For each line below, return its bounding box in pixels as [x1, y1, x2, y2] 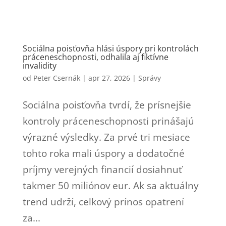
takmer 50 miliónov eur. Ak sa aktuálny [22, 179, 199, 192]
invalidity [22, 60, 56, 71]
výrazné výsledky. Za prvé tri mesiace [22, 130, 190, 144]
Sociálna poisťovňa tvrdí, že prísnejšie [22, 98, 191, 111]
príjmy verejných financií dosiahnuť [22, 162, 182, 176]
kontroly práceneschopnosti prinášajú [22, 114, 194, 128]
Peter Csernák [33, 73, 80, 83]
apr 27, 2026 [88, 73, 130, 83]
